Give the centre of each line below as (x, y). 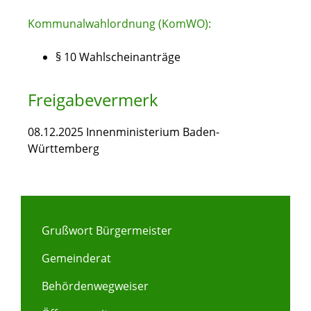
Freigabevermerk (93, 100)
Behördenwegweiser (95, 286)
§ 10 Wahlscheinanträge (118, 57)
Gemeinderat (76, 259)
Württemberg (64, 149)
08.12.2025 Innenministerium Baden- (124, 132)
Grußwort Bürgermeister (107, 231)
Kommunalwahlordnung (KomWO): (119, 24)
